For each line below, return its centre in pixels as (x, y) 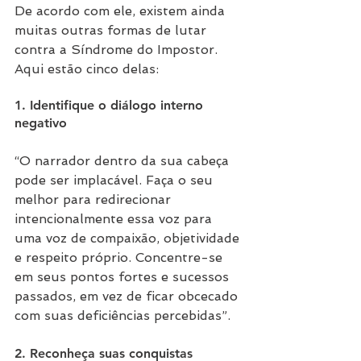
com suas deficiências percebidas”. (122, 316)
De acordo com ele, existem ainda (122, 11)
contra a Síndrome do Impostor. (118, 50)
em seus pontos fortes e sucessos (124, 277)
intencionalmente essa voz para (115, 219)
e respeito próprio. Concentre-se (120, 258)
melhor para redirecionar (95, 200)
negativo (41, 123)
